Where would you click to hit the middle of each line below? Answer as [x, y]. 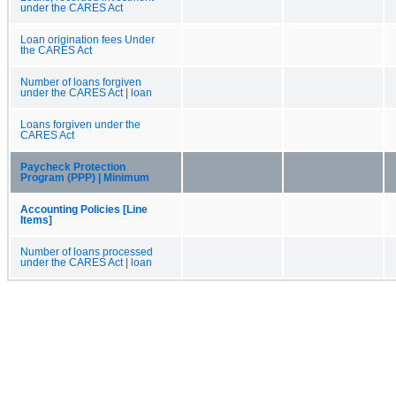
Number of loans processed [87, 251]
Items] [36, 220]
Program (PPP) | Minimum [85, 177]
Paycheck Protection [73, 167]
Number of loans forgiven [81, 82]
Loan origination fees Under [88, 39]
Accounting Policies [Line [84, 209]
